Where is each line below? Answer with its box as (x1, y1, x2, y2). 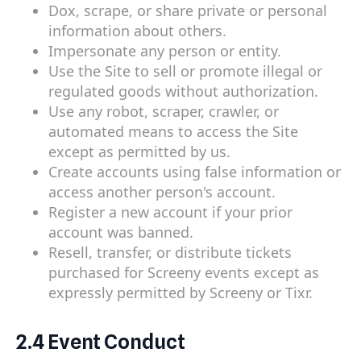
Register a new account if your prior (48, 202, 293, 222)
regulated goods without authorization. (48, 81, 318, 102)
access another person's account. (48, 182, 276, 202)
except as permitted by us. (48, 142, 230, 162)
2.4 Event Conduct (16, 330, 185, 355)
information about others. (48, 21, 226, 41)
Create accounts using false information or (48, 162, 341, 182)
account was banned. (48, 222, 193, 243)
